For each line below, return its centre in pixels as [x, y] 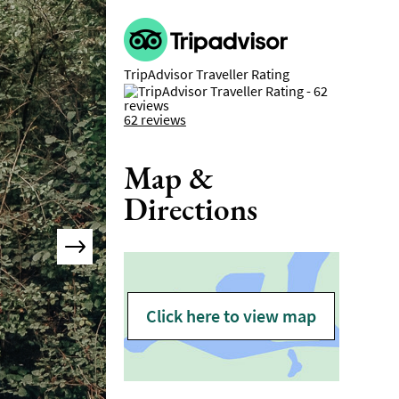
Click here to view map [232, 315]
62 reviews [155, 119]
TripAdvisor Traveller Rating [206, 73]
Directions [190, 208]
